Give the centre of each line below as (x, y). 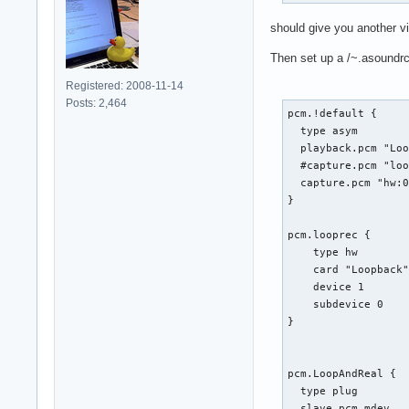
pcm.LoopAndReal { (342, 373)
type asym (323, 130)
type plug (323, 390)
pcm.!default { (333, 113)
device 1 (326, 286)
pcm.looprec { (330, 234)
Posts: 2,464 (96, 103)
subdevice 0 (336, 304)
